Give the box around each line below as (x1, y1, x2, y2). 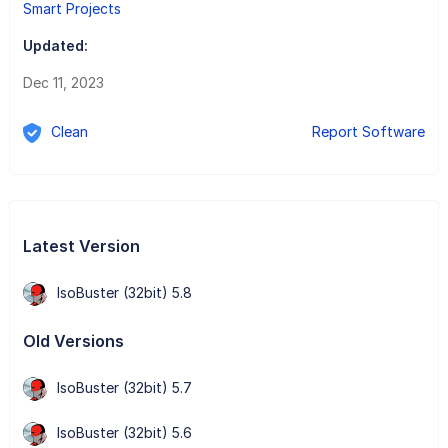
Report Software (312, 122, 426, 140)
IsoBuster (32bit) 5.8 (56, 283, 192, 301)
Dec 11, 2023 (22, 73, 104, 91)
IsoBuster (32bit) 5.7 (56, 378, 192, 396)
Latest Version (22, 235, 140, 256)
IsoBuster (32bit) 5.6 (56, 423, 192, 441)
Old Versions (22, 330, 124, 351)
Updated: (22, 36, 88, 54)
